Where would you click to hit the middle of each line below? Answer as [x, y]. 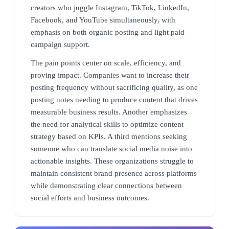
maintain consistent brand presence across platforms [114, 173]
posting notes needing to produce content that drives [114, 99]
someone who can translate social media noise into [111, 148]
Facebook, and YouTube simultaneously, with [103, 20]
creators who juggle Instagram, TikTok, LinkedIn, [110, 7]
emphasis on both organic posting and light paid [108, 32]
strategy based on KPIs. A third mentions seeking [109, 136]
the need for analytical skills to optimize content [107, 124]
